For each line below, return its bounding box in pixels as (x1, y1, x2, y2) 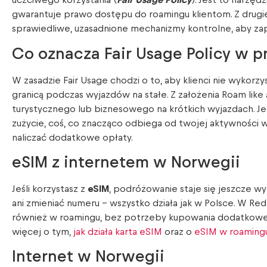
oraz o (162, 226, 194, 237)
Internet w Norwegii (12, 249, 164, 265)
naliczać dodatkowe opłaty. (12, 132, 133, 142)
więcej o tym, (12, 226, 73, 237)
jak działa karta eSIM (73, 226, 162, 237)
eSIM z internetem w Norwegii (12, 154, 240, 170)
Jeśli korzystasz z (12, 184, 88, 194)
